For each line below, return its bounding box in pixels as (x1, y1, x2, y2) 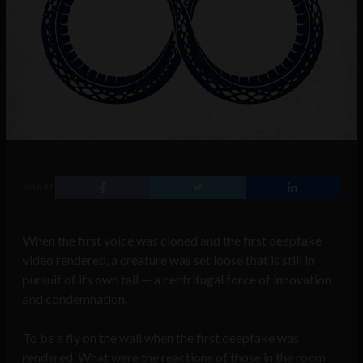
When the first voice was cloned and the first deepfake (23, 233, 322, 249)
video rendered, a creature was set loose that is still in (23, 252, 314, 268)
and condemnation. (23, 291, 127, 307)
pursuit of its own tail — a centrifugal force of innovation (23, 271, 331, 288)
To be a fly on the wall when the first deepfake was (23, 330, 299, 346)
